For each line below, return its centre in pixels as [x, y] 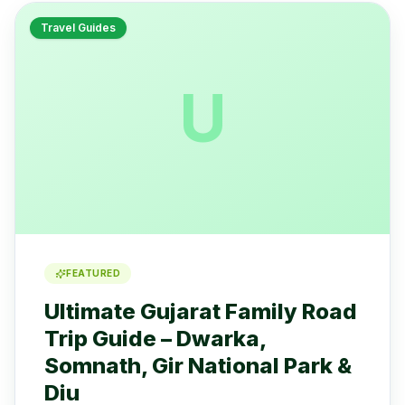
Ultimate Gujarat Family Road [201, 311]
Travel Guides [78, 28]
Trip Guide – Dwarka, [155, 339]
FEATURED [93, 273]
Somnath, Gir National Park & [198, 366]
